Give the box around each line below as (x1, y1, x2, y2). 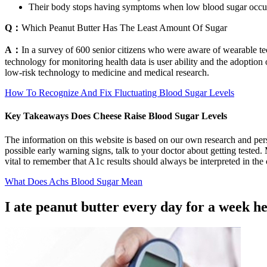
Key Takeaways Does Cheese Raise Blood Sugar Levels (5, 111, 227, 122)
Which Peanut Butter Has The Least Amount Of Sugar (21, 23, 227, 33)
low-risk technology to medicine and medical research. (5, 67, 209, 78)
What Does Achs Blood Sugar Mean (5, 176, 142, 187)
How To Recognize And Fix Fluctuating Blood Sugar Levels (5, 88, 234, 98)
